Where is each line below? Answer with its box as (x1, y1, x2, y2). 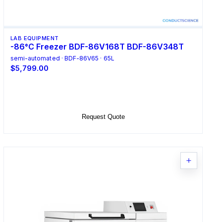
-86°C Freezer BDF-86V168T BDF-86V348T (10, 42, 184, 52)
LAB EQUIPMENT (10, 35, 59, 42)
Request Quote (81, 113, 125, 121)
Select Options (81, 89, 125, 97)
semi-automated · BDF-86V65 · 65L (10, 55, 114, 62)
